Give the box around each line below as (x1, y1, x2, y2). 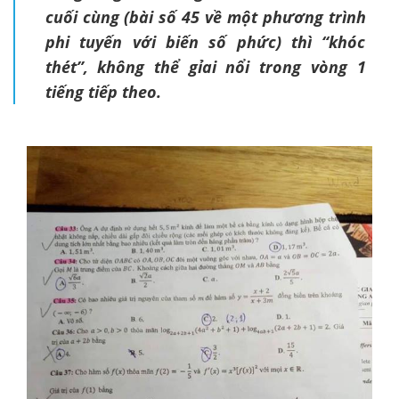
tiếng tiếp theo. (45, 81, 161, 102)
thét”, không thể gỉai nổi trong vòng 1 (45, 56, 366, 77)
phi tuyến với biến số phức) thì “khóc (45, 31, 366, 53)
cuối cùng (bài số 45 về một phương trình (45, 6, 366, 28)
